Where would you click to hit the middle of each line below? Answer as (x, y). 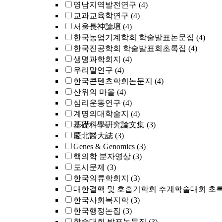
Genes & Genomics (104, 146)
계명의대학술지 (101, 114)
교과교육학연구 (101, 16)
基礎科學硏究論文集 (109, 125)
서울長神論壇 (97, 27)
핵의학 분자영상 (102, 156)
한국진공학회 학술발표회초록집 (130, 48)
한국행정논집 (97, 211)
